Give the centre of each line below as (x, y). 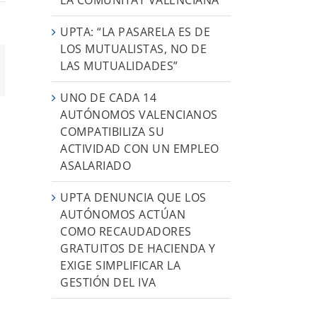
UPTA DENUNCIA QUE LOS (133, 197)
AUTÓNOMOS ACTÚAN (123, 214)
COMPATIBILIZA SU (112, 131)
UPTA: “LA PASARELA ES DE (135, 31)
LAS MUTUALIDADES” (119, 65)
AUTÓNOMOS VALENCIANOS (139, 114)
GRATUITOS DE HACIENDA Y (138, 248)
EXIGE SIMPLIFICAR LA (120, 265)
